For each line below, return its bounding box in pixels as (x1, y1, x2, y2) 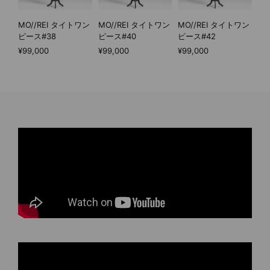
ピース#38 (18, 31, 56, 42)
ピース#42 (178, 31, 216, 42)
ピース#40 (98, 31, 136, 42)
